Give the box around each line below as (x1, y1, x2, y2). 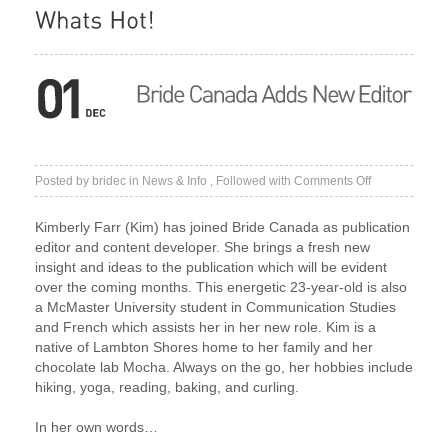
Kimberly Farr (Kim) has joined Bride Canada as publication (35, 218, 410, 235)
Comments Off (294, 173, 371, 188)
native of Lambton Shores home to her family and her (35, 338, 373, 355)
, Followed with (207, 173, 294, 188)
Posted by (35, 173, 92, 188)
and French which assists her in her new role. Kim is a (35, 318, 376, 335)
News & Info (142, 173, 207, 188)
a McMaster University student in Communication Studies (35, 298, 396, 315)
